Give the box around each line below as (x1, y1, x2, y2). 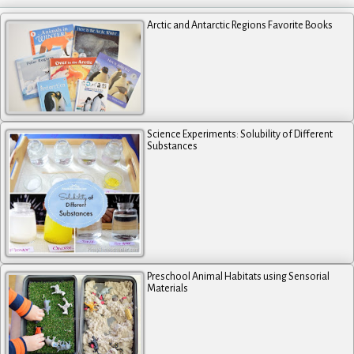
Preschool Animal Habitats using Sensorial (147, 271, 330, 283)
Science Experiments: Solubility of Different (147, 129, 333, 141)
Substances (147, 141, 198, 153)
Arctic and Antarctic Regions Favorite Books (147, 19, 333, 31)
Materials (147, 283, 189, 295)
